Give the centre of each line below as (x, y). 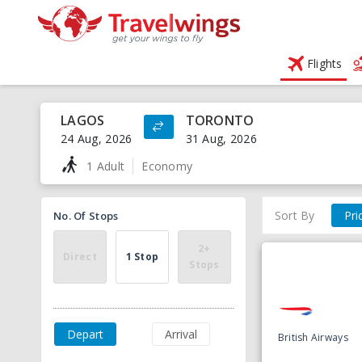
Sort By (295, 215)
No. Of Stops (86, 216)
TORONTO (220, 120)
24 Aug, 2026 (97, 139)
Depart (85, 334)
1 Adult (106, 166)
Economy (167, 166)
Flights (324, 63)
